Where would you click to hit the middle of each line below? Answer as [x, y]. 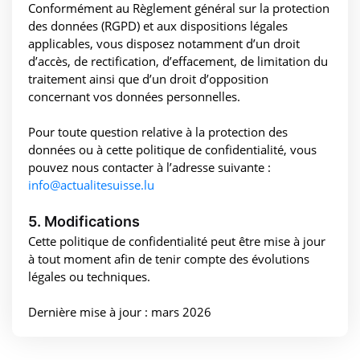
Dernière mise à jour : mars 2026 [120, 311]
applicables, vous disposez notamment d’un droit [164, 43]
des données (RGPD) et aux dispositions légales [158, 25]
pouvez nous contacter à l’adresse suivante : [149, 167]
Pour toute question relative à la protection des [158, 131]
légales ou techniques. [89, 276]
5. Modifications [84, 221]
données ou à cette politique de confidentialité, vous [172, 149]
